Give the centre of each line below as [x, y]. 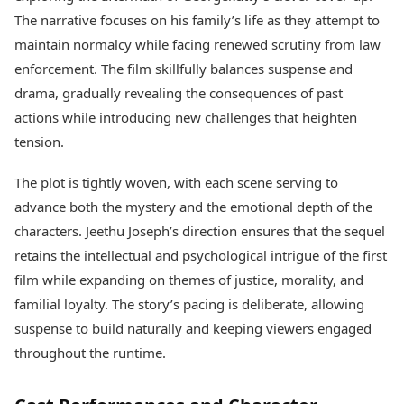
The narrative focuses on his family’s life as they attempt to [197, 20]
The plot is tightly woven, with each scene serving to [176, 183]
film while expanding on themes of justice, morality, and [189, 280]
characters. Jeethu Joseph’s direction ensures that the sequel [200, 231]
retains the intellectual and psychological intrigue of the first [201, 256]
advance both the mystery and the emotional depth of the [193, 207]
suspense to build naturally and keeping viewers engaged [193, 329]
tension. [39, 142]
